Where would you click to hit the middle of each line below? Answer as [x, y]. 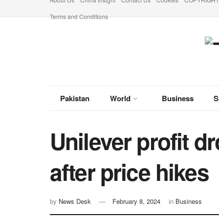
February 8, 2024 [136, 201]
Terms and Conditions [79, 16]
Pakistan [75, 98]
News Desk [75, 201]
